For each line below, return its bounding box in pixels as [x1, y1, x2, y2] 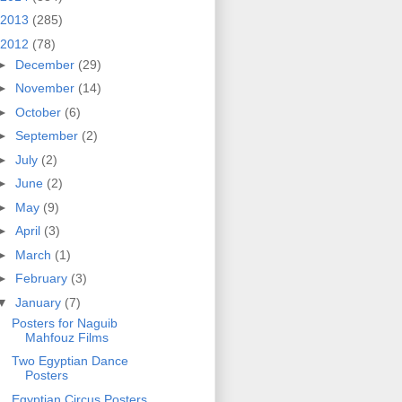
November [14, 83, 78, 99]
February [14, 274, 71, 289]
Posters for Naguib [11, 318, 118, 333]
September [14, 131, 82, 146]
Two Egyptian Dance [11, 356, 128, 371]
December [14, 59, 78, 74]
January [14, 297, 65, 312]
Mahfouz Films [24, 332, 109, 347]
